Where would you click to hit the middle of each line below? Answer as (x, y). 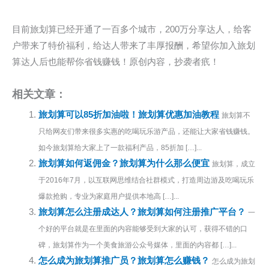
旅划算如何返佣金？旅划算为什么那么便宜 (124, 164)
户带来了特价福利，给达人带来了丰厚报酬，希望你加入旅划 (134, 45)
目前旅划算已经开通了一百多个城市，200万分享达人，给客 (132, 29)
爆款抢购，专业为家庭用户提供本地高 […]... (108, 196)
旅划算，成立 (233, 164)
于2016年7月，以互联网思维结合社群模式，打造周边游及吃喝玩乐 (146, 180)
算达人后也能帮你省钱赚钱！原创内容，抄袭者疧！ (116, 62)
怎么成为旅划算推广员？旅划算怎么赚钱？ (124, 261)
